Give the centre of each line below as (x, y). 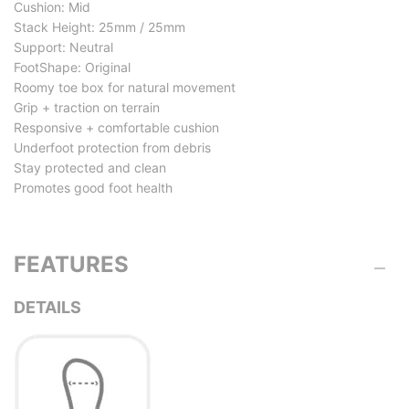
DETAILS (47, 308)
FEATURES (71, 264)
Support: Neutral (63, 47)
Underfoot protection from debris (112, 148)
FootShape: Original (72, 68)
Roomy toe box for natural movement (125, 88)
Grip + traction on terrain (87, 108)
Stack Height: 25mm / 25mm (100, 27)
